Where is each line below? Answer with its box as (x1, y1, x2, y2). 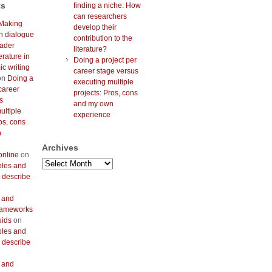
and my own (73, 100, 114, 109)
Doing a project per (73, 56, 137, 65)
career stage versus (73, 67, 138, 76)
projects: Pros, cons (73, 89, 138, 98)
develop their (73, 23, 117, 32)
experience (73, 110, 110, 120)
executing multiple (73, 78, 134, 87)
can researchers (73, 12, 127, 21)
